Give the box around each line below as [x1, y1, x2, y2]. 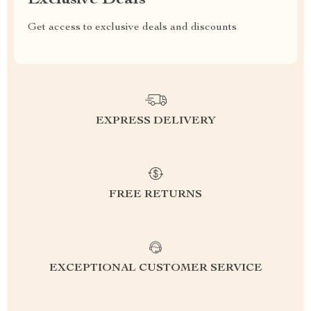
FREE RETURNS [109, 189, 202, 201]
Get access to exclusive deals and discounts [28, 22, 237, 33]
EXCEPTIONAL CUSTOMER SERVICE [49, 262, 262, 274]
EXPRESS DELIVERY [95, 115, 216, 127]
